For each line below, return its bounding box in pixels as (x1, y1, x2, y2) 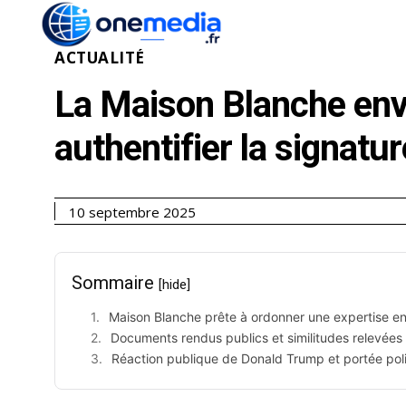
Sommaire (72, 271, 159, 294)
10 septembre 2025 (69, 202, 196, 221)
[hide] (159, 275, 190, 293)
